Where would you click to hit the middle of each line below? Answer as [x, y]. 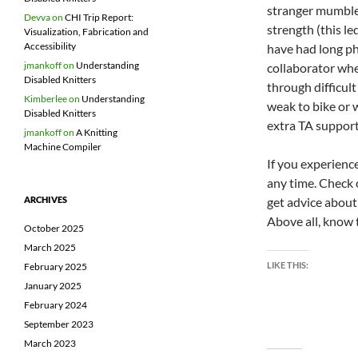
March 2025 [50, 248]
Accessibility [50, 46]
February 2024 [56, 305]
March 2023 [50, 344]
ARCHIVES [46, 200]
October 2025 [54, 229]
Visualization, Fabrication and [86, 32]
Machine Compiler [63, 147]
